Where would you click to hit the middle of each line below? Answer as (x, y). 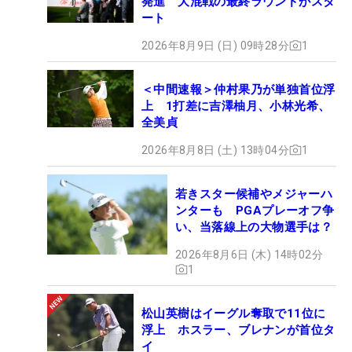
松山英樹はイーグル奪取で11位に (234, 313)
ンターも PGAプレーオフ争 (255, 210)
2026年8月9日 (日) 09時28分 (215, 45)
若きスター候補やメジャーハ (254, 194)
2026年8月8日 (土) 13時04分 (215, 150)
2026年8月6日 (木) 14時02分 (249, 254)
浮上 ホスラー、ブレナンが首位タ (238, 330)
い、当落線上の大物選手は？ (254, 227)
